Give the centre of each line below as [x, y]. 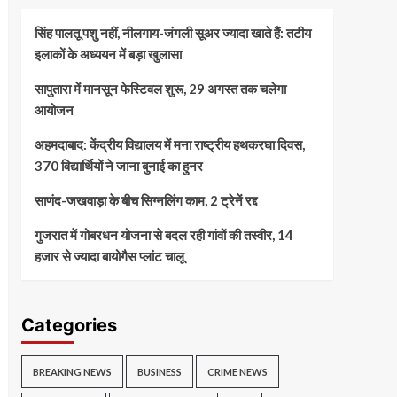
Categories [69, 326]
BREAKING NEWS [72, 372]
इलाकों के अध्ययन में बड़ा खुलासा [108, 54]
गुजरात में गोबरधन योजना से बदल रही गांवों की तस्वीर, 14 [163, 235]
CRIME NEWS [237, 372]
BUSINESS [159, 372]
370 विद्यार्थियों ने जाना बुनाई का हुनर [118, 166]
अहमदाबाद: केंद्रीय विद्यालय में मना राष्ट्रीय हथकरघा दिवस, [169, 145]
